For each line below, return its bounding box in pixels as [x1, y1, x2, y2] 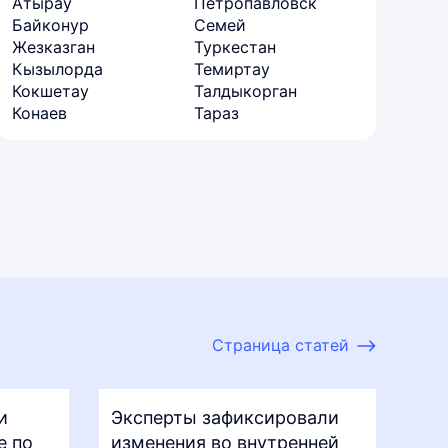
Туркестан [194, 36, 276, 57]
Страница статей [212, 335, 349, 355]
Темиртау [194, 58, 270, 79]
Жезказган [12, 36, 95, 57]
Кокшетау [12, 80, 89, 101]
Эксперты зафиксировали [110, 407, 339, 428]
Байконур [12, 14, 89, 35]
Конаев [12, 102, 67, 123]
